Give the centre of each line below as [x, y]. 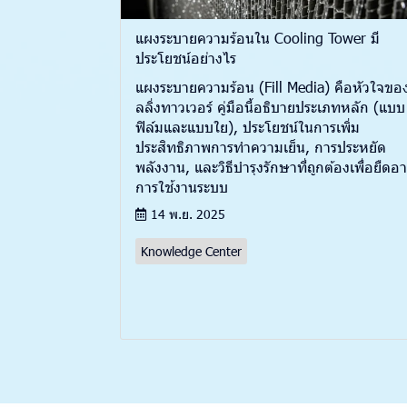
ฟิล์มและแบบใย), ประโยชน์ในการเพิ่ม [248, 127]
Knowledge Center [191, 252]
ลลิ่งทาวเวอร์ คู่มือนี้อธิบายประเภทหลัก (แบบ [270, 107]
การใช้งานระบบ [182, 187]
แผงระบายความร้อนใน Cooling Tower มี [258, 38]
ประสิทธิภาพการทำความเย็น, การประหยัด [261, 147]
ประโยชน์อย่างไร [186, 58]
